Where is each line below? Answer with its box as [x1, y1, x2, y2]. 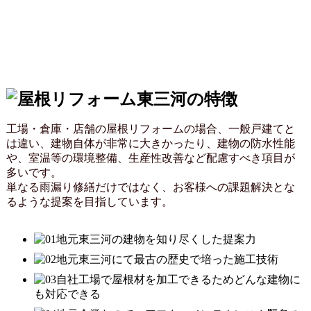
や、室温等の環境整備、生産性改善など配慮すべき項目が [6, 152, 295, 165]
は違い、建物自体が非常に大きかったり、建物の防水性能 [6, 137, 295, 150]
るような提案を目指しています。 [6, 196, 173, 208]
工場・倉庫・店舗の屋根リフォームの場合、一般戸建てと [6, 123, 295, 135]
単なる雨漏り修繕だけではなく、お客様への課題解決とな [6, 181, 295, 194]
